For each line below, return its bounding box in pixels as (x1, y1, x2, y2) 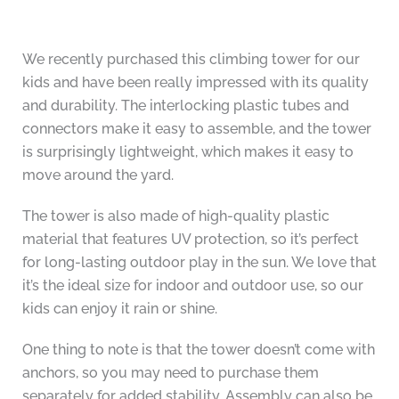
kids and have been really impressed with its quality (21, 74, 369, 92)
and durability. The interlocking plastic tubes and (21, 97, 349, 115)
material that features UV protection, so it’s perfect (21, 231, 359, 248)
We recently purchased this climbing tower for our (21, 51, 360, 69)
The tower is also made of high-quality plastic (21, 208, 330, 225)
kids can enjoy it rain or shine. (21, 300, 217, 318)
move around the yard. (21, 167, 174, 184)
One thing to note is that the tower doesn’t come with (21, 341, 375, 359)
